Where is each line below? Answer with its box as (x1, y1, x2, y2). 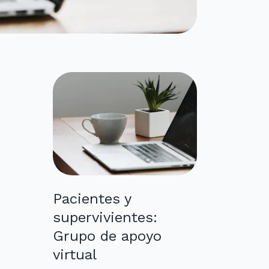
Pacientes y (53, 190, 131, 208)
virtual (53, 246, 97, 264)
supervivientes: (53, 209, 157, 226)
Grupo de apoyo (53, 228, 162, 245)
